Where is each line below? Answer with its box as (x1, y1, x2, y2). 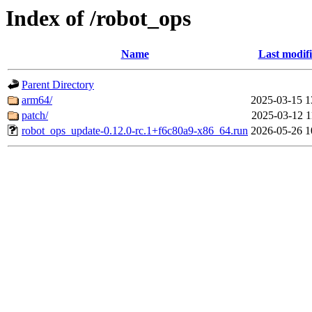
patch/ (22, 109, 48, 122)
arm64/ (22, 94, 52, 107)
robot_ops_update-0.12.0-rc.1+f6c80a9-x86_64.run (22, 125, 248, 137)
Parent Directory (22, 79, 94, 91)
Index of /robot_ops (6, 6, 191, 31)
